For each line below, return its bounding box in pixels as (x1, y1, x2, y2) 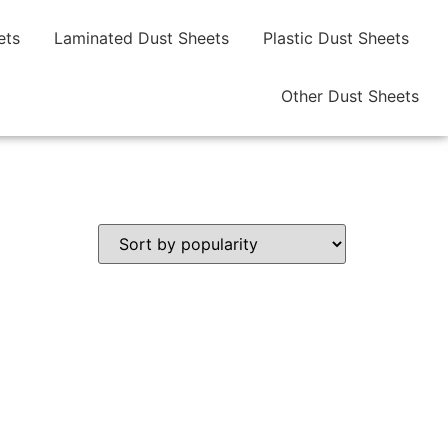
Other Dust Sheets (280, 86, 419, 106)
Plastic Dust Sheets (262, 28, 409, 48)
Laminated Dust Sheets (53, 28, 229, 48)
